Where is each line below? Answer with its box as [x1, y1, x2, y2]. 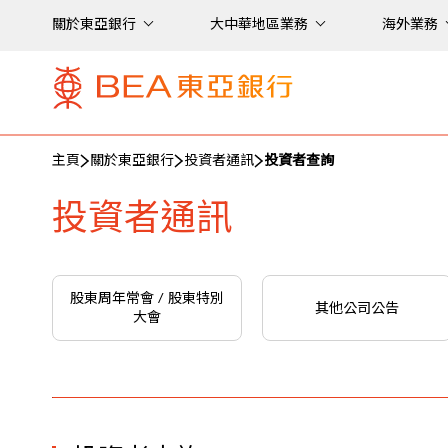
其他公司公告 [315, 301, 399, 316]
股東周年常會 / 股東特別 [70, 292, 224, 306]
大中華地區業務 [210, 18, 308, 32]
